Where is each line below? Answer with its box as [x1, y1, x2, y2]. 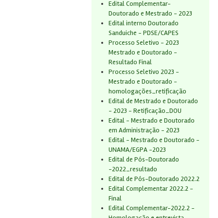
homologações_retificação [109, 87, 186, 95]
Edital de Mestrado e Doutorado [109, 97, 198, 105]
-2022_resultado [109, 165, 157, 173]
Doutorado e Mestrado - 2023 [109, 9, 192, 18]
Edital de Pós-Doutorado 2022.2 [109, 175, 200, 183]
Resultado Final [109, 58, 152, 66]
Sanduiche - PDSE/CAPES [109, 29, 179, 37]
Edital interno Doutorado [109, 19, 179, 27]
